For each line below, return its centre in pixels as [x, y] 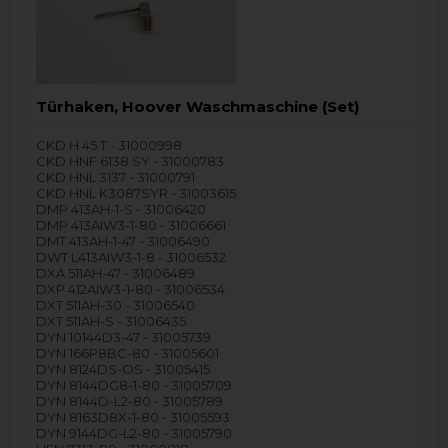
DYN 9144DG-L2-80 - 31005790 [134, 433]
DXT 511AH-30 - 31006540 [116, 305]
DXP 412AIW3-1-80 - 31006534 [131, 289]
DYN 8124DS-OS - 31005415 [123, 369]
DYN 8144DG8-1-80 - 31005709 [134, 385]
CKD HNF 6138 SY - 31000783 [130, 161]
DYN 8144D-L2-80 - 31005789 [130, 401]
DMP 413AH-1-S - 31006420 [121, 209]
